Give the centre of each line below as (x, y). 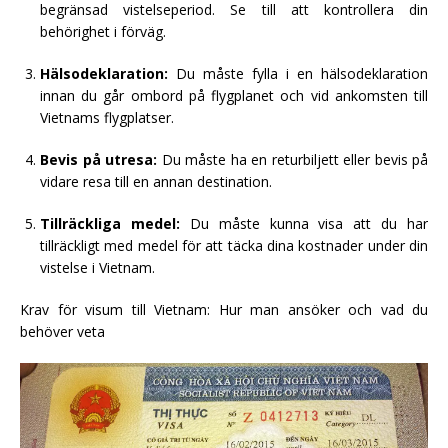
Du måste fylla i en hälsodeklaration (298, 73)
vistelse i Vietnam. (97, 267)
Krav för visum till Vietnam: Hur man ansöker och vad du (224, 309)
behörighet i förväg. (103, 31)
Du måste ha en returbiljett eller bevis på (292, 159)
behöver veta (62, 331)
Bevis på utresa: (98, 159)
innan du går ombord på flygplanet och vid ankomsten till (234, 95)
